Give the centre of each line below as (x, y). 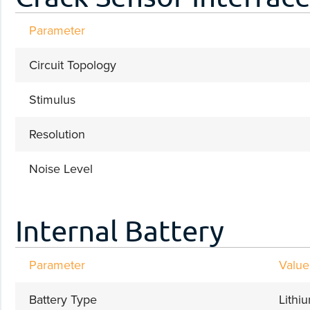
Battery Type (63, 299)
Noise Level (61, 168)
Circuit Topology (73, 65)
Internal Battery (120, 230)
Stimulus (52, 99)
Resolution (57, 134)
